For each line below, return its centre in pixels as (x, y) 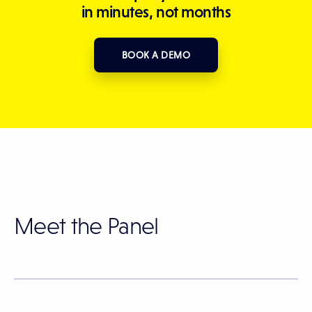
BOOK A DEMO (156, 55)
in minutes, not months (156, 12)
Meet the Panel (86, 226)
